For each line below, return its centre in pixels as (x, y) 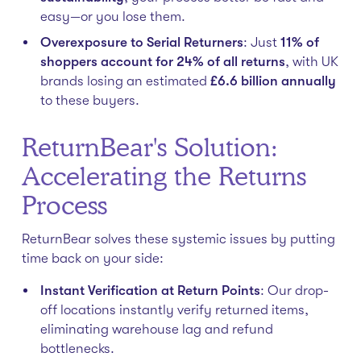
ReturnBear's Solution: (149, 147)
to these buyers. (89, 100)
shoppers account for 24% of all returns (162, 62)
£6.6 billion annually (273, 81)
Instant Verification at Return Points (150, 290)
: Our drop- (294, 290)
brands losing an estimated (125, 81)
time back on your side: (92, 258)
